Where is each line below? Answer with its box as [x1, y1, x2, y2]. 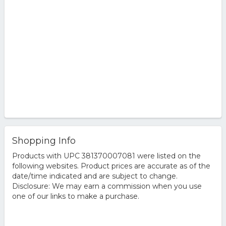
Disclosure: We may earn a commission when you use [12, 182, 202, 191]
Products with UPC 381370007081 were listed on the [12, 151, 201, 160]
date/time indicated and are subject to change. [12, 172, 178, 181]
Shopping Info [12, 135, 76, 146]
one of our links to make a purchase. [12, 192, 139, 201]
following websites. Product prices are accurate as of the [12, 161, 210, 171]
